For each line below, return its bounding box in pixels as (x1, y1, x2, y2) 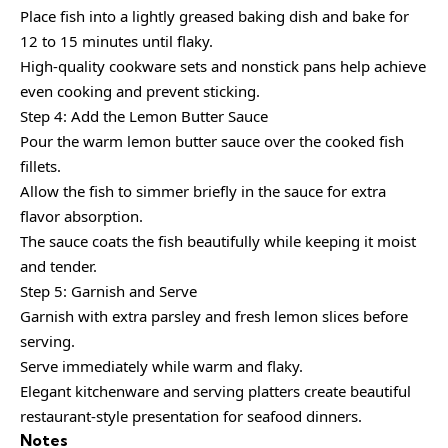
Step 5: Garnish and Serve (20, 281, 197, 302)
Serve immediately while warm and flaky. (20, 356, 303, 377)
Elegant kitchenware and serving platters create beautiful (20, 381, 411, 402)
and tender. (20, 256, 97, 277)
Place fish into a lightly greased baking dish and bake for (20, 6, 409, 27)
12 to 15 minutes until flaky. (20, 31, 213, 52)
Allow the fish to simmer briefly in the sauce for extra (20, 181, 386, 202)
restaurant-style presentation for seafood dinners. (20, 406, 362, 427)
